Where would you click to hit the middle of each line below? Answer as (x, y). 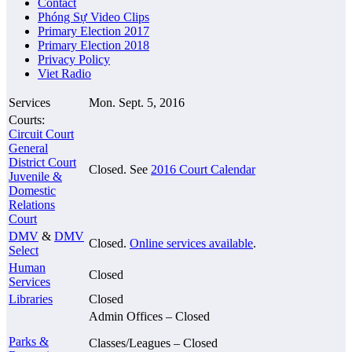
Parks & (29, 342)
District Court (42, 163)
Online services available (191, 244)
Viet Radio (64, 74)
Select (24, 251)
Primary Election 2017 (93, 31)
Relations (32, 205)
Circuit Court (41, 134)
